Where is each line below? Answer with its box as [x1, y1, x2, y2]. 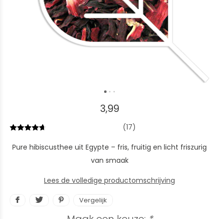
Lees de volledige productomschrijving [44, 175, 175, 185]
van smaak [90, 155, 129, 165]
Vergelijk [79, 196, 107, 205]
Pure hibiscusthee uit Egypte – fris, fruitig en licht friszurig [12, 142, 207, 152]
